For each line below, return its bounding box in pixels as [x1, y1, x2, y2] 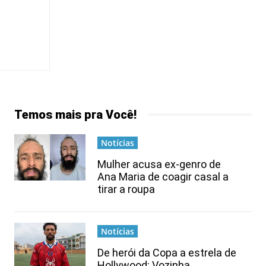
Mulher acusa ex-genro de [97, 157, 221, 170]
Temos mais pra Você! [14, 107, 137, 122]
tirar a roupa [97, 182, 155, 195]
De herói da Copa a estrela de [97, 246, 236, 259]
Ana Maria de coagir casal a [97, 170, 229, 183]
